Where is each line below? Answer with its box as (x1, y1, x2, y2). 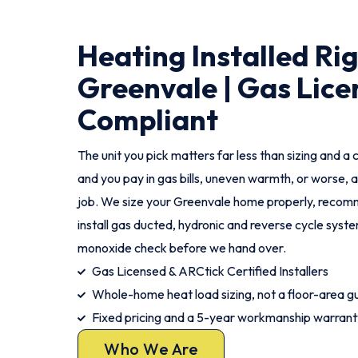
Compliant (78, 101, 218, 137)
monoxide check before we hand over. (78, 240, 286, 256)
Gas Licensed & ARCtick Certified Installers (91, 263, 328, 279)
